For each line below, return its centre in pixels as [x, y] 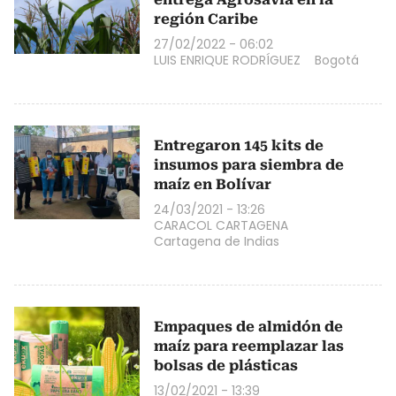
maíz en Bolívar [213, 184]
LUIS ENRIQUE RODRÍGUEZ [227, 60]
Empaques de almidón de [248, 326]
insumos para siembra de [249, 164]
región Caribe [206, 19]
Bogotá [337, 60]
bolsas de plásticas [226, 365]
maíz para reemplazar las [249, 346]
